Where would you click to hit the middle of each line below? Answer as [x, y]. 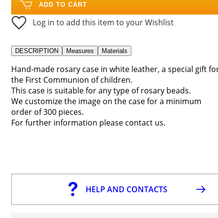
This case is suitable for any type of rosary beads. [101, 90]
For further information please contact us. [88, 122]
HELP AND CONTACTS [127, 190]
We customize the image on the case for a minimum [106, 101]
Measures [80, 51]
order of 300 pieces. [47, 112]
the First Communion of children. [72, 80]
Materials [115, 51]
